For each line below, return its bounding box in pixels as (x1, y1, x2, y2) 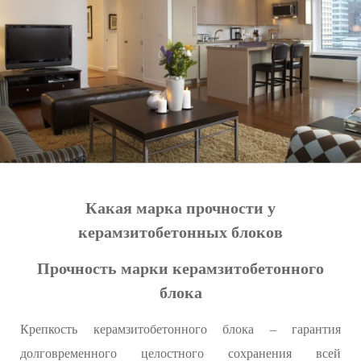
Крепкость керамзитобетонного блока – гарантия (20, 322, 341, 337)
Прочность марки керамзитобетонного (37, 259, 324, 278)
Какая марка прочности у (85, 199, 276, 218)
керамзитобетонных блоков (78, 223, 283, 242)
